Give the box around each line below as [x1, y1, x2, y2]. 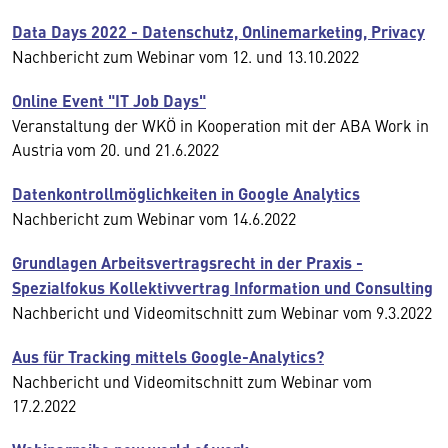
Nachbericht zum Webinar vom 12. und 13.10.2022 [12, 45, 359, 67]
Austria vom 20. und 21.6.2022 [12, 138, 219, 160]
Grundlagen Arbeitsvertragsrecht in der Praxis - [12, 251, 363, 274]
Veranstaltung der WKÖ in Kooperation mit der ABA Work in [12, 114, 429, 136]
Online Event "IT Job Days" [12, 89, 206, 112]
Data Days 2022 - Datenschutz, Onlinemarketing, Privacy [12, 20, 425, 43]
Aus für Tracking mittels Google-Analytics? [12, 345, 324, 368]
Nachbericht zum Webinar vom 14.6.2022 [12, 207, 296, 229]
